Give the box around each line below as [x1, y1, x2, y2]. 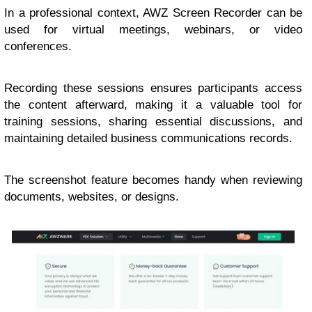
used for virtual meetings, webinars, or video [4, 23, 302, 37]
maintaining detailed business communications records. [4, 132, 292, 146]
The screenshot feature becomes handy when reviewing [4, 173, 302, 187]
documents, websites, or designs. [4, 190, 179, 204]
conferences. [4, 40, 72, 54]
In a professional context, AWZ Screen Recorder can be [4, 6, 302, 20]
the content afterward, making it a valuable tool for [4, 98, 302, 112]
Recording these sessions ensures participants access [4, 81, 302, 95]
